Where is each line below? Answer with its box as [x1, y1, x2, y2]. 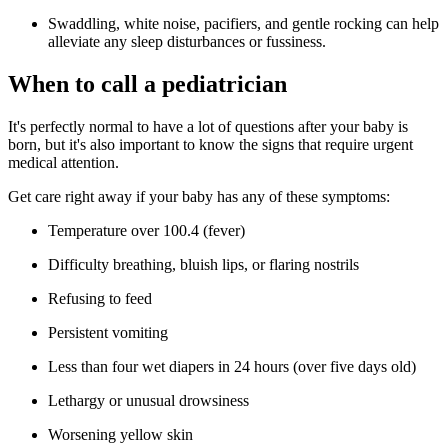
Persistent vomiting [48, 324, 168, 342]
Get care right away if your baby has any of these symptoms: [8, 188, 390, 206]
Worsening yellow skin [48, 426, 193, 444]
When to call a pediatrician [8, 71, 287, 98]
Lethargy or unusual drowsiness [48, 392, 249, 410]
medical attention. [8, 154, 119, 172]
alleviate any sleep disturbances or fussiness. [48, 33, 326, 51]
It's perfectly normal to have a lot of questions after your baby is [8, 118, 408, 136]
